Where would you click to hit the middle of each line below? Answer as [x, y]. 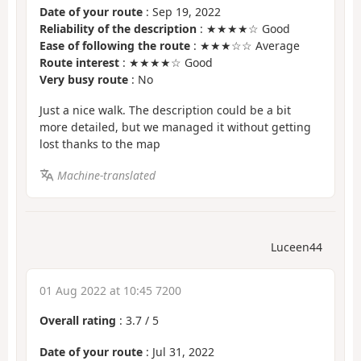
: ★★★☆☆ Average [245, 45]
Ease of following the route [115, 45]
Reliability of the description [118, 28]
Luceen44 [297, 247]
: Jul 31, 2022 [178, 351]
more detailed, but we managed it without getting [175, 127]
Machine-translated [106, 175]
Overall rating [78, 321]
